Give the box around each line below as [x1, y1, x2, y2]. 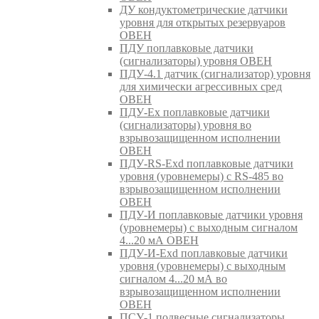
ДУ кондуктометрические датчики [120, 3, 288, 16]
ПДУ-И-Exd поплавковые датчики [120, 246, 288, 259]
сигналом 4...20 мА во [120, 272, 227, 285]
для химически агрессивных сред [120, 80, 282, 93]
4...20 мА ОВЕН [120, 234, 199, 246]
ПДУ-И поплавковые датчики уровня [120, 208, 303, 221]
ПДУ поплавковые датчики [120, 41, 253, 54]
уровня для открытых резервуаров [120, 16, 286, 28]
